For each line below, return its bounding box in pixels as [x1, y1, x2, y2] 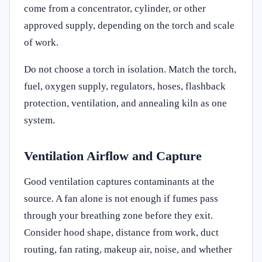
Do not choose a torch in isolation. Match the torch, [24, 63, 236, 75]
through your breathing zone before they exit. [24, 209, 213, 221]
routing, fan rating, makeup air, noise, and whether [24, 243, 232, 255]
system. [24, 114, 55, 126]
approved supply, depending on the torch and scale [24, 19, 235, 31]
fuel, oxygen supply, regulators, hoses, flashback [24, 80, 226, 92]
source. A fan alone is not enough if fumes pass [24, 192, 218, 204]
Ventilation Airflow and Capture [24, 148, 202, 163]
